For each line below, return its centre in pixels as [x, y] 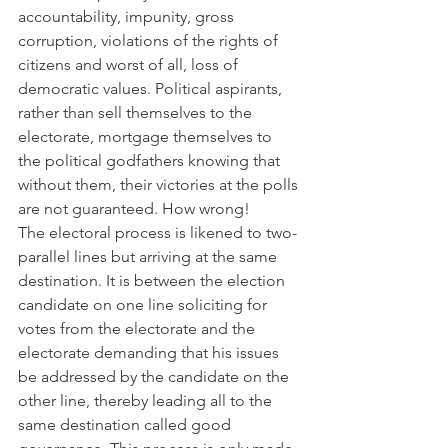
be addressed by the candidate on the [155, 376]
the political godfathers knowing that [151, 160]
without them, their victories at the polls [160, 184]
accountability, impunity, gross [128, 16]
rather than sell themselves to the [137, 112]
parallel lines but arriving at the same [149, 256]
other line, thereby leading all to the [147, 400]
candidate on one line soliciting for [144, 304]
